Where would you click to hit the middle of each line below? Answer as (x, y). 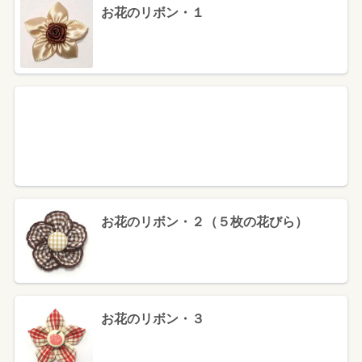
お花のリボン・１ (152, 13)
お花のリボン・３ (152, 319)
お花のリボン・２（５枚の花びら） (204, 222)
